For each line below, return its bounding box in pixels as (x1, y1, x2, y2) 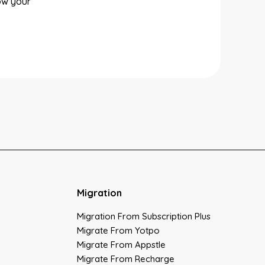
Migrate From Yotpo (76, 225, 160, 236)
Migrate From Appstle (76, 239, 166, 250)
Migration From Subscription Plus (76, 211, 211, 222)
